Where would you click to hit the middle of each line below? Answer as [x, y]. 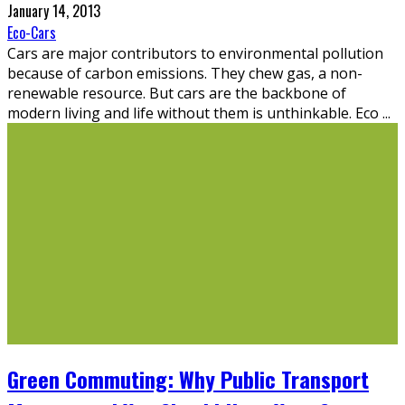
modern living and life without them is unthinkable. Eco [195, 113]
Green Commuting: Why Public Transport [188, 378]
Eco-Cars [32, 32]
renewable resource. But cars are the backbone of [177, 93]
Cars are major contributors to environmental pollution [195, 53]
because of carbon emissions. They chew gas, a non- [185, 73]
